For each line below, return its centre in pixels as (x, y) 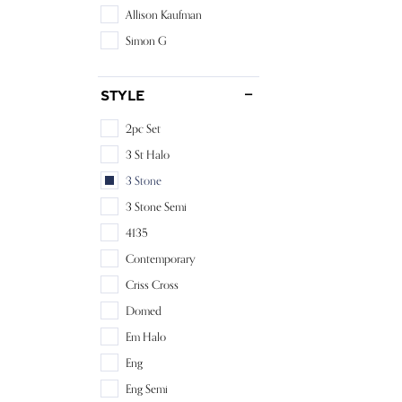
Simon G (146, 41)
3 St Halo (148, 155)
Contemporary (161, 259)
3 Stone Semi (156, 207)
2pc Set (143, 129)
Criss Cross (152, 285)
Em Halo (146, 337)
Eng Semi (147, 389)
